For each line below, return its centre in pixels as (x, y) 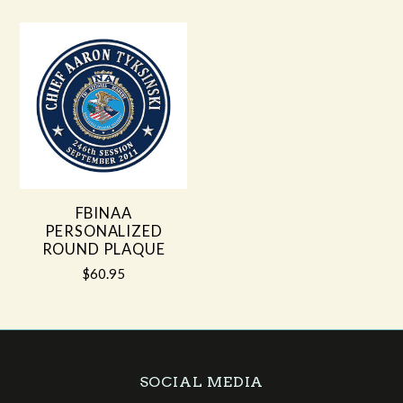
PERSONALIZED (103, 231)
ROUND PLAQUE (103, 249)
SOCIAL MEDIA (201, 381)
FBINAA (103, 213)
